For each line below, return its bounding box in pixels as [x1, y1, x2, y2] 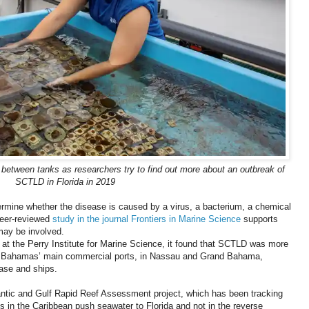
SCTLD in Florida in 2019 [14, 177, 115, 188]
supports [241, 214, 278, 225]
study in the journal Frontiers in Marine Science [52, 214, 241, 225]
